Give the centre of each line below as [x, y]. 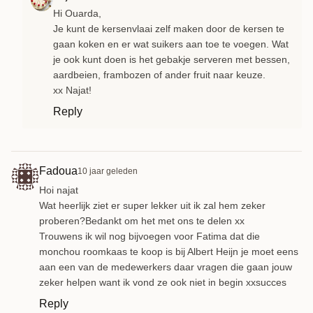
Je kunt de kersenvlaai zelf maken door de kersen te [169, 28]
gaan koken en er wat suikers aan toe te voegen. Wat [171, 44]
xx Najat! [72, 90]
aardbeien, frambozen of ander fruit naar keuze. [159, 74]
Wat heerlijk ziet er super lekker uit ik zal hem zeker [152, 205]
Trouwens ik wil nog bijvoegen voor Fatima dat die [150, 236]
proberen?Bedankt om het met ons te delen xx [142, 220]
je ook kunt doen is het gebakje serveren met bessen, [172, 59]
